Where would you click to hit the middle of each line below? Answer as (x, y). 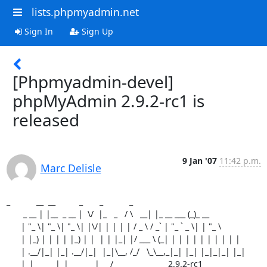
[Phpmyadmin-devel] (93, 81)
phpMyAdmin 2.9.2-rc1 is (108, 100)
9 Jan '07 (199, 160)
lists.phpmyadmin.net (85, 12)
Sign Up (96, 31)
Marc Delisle (71, 168)
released (46, 119)
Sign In (37, 31)
